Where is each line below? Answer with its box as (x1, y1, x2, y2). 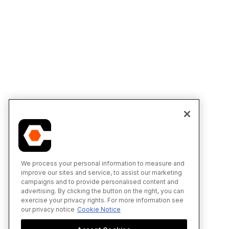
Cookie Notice (77, 205, 121, 213)
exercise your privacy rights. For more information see (21, 196, 184, 204)
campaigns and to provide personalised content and (21, 177, 178, 186)
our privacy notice (21, 205, 75, 213)
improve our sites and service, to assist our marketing (21, 168, 182, 176)
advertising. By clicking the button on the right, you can (21, 187, 184, 195)
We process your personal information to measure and (21, 159, 185, 167)
